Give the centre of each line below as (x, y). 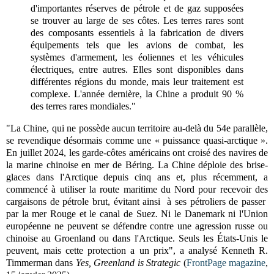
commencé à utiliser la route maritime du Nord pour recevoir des (137, 190)
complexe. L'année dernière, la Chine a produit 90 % (137, 94)
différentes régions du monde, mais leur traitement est (137, 82)
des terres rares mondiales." (83, 106)
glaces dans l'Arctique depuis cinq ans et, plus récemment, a (137, 177)
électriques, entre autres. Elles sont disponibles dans (137, 70)
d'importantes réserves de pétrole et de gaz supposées (137, 9)
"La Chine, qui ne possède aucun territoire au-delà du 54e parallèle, (137, 128)
